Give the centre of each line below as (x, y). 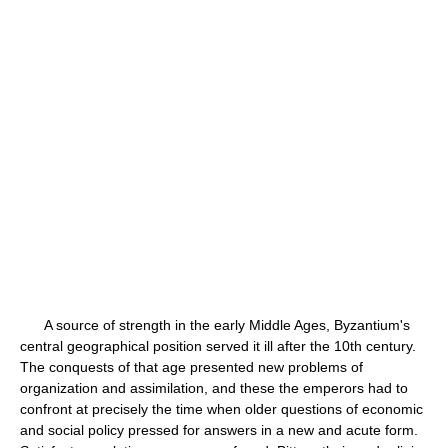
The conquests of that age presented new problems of (191, 367)
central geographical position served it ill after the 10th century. (218, 346)
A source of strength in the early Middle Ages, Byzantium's (215, 325)
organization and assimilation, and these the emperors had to (214, 388)
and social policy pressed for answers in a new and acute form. (219, 430)
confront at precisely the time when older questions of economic (221, 409)
